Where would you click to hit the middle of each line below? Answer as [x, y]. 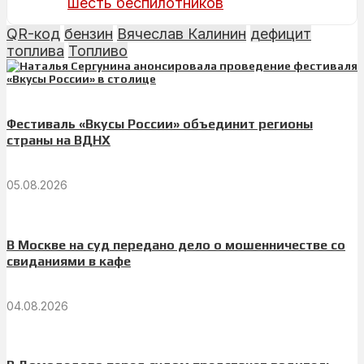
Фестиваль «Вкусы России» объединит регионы [160, 124]
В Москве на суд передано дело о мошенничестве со [176, 245]
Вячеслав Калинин [182, 33]
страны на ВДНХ [58, 141]
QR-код [33, 33]
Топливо [98, 50]
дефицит [281, 33]
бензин [89, 33]
